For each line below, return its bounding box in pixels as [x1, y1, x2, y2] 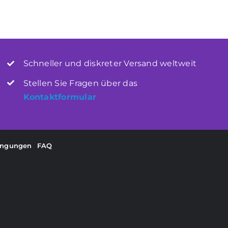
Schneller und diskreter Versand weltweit [23, 59, 197, 69]
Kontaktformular [23, 92, 97, 102]
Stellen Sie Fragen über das [23, 78, 137, 88]
